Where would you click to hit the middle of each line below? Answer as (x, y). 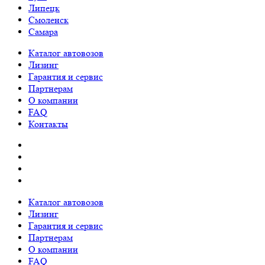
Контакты (48, 124)
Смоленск (49, 20)
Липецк (44, 8)
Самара (43, 32)
